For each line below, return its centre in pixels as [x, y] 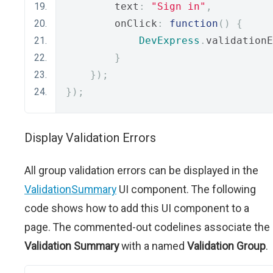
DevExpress [169, 41]
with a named [153, 246]
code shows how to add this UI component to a [137, 208]
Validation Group [226, 246]
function [194, 23]
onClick [112, 23]
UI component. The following [186, 189]
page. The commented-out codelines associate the [147, 227]
